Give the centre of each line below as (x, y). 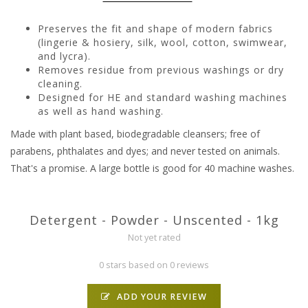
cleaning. (60, 84)
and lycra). (64, 56)
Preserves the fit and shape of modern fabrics (155, 29)
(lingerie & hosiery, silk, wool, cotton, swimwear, (163, 43)
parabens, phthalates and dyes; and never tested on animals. (146, 151)
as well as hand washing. (101, 111)
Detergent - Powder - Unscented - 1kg (154, 220)
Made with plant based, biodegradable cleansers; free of (135, 134)
